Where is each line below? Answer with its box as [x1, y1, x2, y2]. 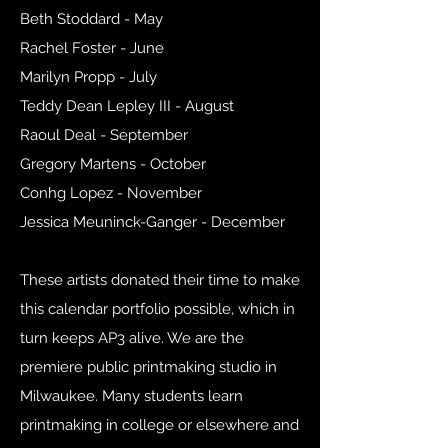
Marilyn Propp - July [20, 68, 157, 87]
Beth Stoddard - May [20, 10, 163, 29]
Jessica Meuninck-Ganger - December [20, 213, 285, 232]
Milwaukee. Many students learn [20, 387, 243, 406]
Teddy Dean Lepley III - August [20, 97, 234, 116]
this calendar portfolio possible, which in [20, 300, 295, 319]
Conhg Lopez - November [20, 184, 202, 203]
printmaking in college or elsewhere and [20, 416, 299, 435]
